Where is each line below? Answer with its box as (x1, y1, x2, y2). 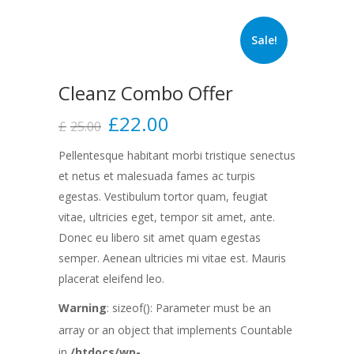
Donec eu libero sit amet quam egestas (58, 230, 261, 246)
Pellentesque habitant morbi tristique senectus (58, 148, 296, 164)
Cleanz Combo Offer (58, 80, 233, 107)
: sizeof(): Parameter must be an (107, 300, 271, 316)
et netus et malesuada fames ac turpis (58, 168, 255, 184)
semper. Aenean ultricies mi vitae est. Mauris (58, 250, 286, 266)
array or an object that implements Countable (58, 322, 292, 338)
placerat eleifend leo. (58, 271, 164, 287)
